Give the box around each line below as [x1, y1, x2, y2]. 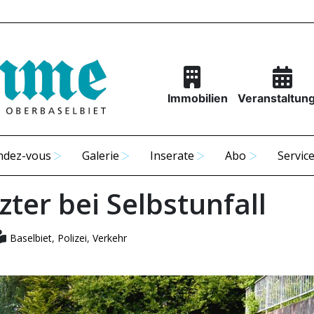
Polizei [57, 231, 87, 245]
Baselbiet [9, 231, 52, 245]
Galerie [82, 148, 120, 163]
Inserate [150, 148, 195, 163]
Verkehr [92, 231, 127, 245]
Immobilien [167, 91, 228, 105]
